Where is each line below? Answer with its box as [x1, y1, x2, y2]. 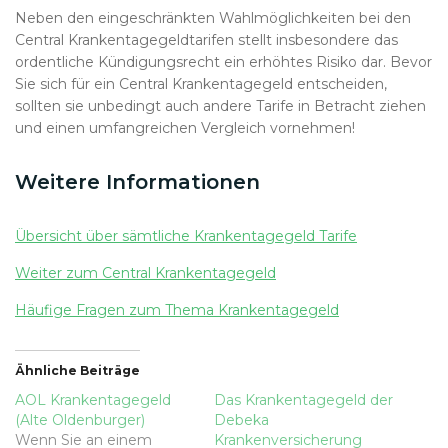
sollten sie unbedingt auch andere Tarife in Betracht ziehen [15, 97, 426, 115]
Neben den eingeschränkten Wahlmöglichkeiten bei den [15, 9, 411, 27]
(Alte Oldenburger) [15, 411, 145, 429]
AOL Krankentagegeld [15, 391, 171, 409]
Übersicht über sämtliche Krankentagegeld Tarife [15, 227, 357, 245]
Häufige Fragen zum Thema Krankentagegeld [15, 301, 339, 319]
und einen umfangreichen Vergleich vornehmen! [15, 119, 355, 137]
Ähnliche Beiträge [15, 363, 140, 378]
